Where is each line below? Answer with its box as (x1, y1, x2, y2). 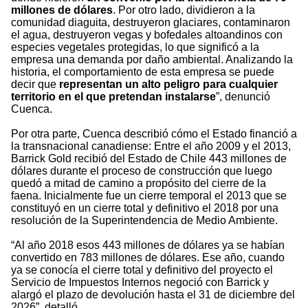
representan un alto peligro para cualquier (59, 78, 278, 91)
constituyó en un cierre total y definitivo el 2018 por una (11, 202, 278, 214)
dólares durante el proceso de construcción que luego (11, 165, 272, 177)
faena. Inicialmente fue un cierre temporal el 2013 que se (11, 190, 287, 202)
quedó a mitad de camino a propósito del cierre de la (11, 177, 266, 190)
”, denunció (216, 91, 270, 103)
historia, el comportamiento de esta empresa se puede (11, 66, 274, 78)
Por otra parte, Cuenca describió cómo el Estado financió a (11, 128, 297, 140)
